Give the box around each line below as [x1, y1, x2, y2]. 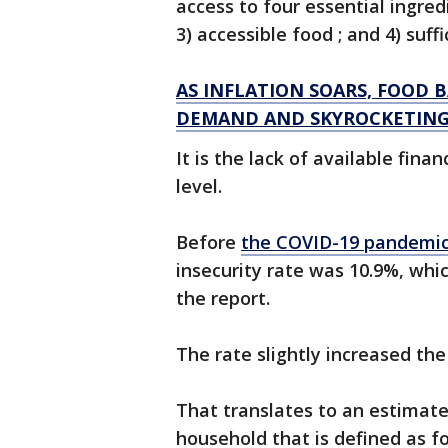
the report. [176, 286, 275, 311]
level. [176, 174, 227, 199]
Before [176, 230, 241, 255]
